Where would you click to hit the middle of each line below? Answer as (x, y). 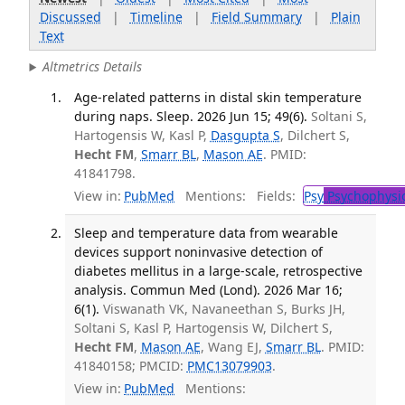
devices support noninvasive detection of (198, 252)
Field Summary (256, 16)
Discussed (70, 16)
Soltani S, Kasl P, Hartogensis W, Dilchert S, (203, 328)
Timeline (156, 16)
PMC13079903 (229, 366)
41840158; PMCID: (130, 366)
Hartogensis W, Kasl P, (142, 135)
